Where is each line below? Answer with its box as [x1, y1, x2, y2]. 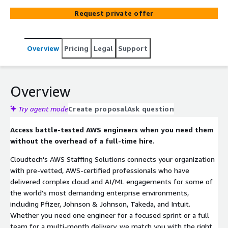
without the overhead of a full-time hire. [10, 136, 155, 145]
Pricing [64, 43, 89, 52]
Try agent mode [18, 104, 68, 113]
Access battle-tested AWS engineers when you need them [10, 125, 213, 134]
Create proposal [68, 104, 127, 113]
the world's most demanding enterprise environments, [10, 188, 189, 197]
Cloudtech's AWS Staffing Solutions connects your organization [10, 154, 215, 163]
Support [118, 43, 148, 52]
